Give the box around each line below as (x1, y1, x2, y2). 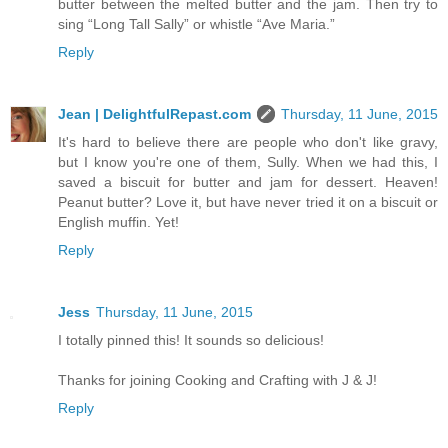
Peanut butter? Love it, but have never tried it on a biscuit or (58, 193, 438, 210)
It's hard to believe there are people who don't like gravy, (58, 133, 438, 150)
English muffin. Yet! (58, 213, 179, 230)
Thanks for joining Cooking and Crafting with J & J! (58, 371, 377, 388)
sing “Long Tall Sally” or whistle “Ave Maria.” (58, 15, 335, 32)
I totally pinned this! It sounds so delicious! (58, 331, 324, 348)
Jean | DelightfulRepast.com (58, 105, 251, 122)
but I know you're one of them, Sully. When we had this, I (58, 153, 438, 170)
